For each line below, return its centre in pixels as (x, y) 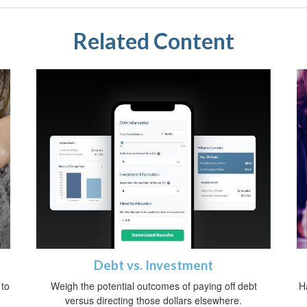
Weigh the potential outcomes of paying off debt (153, 286)
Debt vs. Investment (153, 266)
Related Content (153, 40)
